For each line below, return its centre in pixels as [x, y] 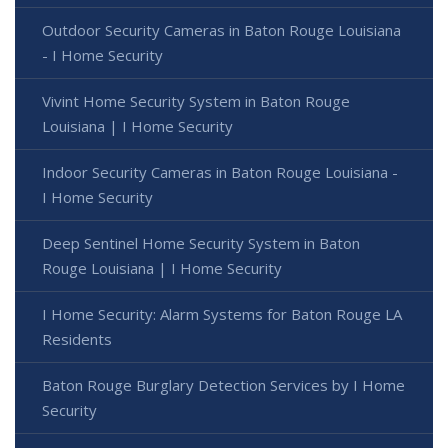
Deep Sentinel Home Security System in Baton [201, 242]
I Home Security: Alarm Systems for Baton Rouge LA [222, 313]
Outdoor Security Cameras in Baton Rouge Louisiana [221, 29]
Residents [77, 338]
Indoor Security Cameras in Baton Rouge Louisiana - [220, 171]
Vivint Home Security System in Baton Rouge [196, 100]
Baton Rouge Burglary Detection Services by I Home [223, 384]
